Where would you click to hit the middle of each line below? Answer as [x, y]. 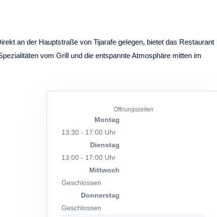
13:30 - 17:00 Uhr [89, 132]
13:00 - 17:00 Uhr [89, 157]
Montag [107, 120]
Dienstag [105, 145]
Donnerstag [100, 195]
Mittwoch [104, 170]
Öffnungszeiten [134, 109]
